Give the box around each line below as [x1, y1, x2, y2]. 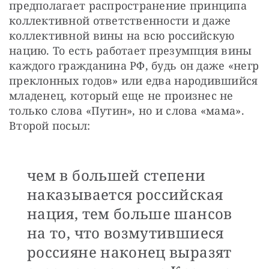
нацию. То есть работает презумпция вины [9, 43, 252, 58]
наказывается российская [27, 184, 223, 204]
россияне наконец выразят [27, 241, 232, 262]
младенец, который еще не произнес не [9, 88, 234, 103]
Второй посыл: [9, 118, 91, 133]
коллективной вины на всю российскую [9, 28, 235, 43]
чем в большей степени [27, 165, 206, 185]
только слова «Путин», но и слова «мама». [9, 103, 244, 118]
